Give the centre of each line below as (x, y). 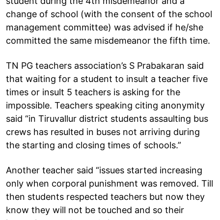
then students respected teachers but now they (105, 196)
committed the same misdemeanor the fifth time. (108, 40)
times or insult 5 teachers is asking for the (93, 92)
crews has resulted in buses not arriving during (103, 132)
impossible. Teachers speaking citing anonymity (105, 105)
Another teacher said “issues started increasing (104, 170)
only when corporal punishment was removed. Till (110, 183)
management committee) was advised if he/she (105, 27)
